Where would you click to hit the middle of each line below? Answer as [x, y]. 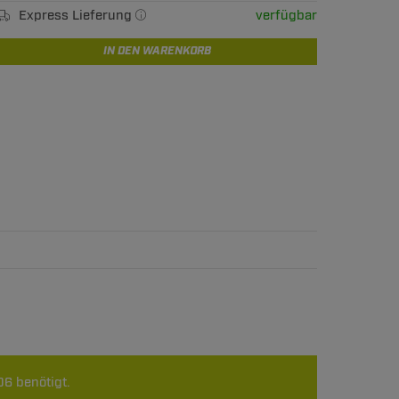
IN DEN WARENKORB [157, 51]
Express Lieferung [77, 16]
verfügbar [286, 16]
